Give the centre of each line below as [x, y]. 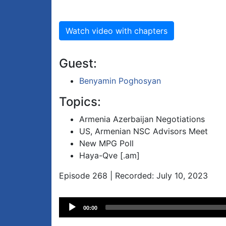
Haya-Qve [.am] [109, 156]
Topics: [80, 102]
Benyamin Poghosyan [120, 81]
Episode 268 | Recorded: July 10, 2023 [133, 176]
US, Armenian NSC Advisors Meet [144, 131]
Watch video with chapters [117, 31]
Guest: [78, 64]
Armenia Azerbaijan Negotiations [142, 119]
